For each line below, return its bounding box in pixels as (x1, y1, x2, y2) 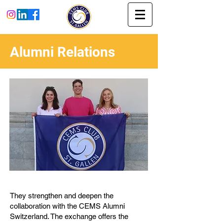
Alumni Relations (10, 44, 115, 60)
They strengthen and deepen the (10, 191, 113, 200)
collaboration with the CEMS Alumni (10, 202, 125, 210)
